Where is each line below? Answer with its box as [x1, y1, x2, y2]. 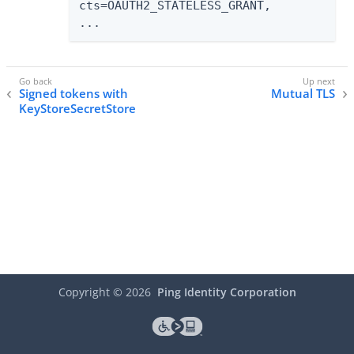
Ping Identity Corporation [156, 284, 296, 300]
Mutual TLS [271, 85, 335, 102]
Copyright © [58, 284, 126, 300]
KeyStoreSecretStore [19, 100, 136, 117]
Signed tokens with [19, 85, 128, 102]
